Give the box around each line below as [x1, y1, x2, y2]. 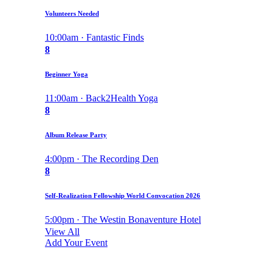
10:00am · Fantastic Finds [45, 32, 144, 43]
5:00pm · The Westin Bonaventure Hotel [45, 214, 201, 225]
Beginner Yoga [45, 70, 88, 78]
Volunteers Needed [45, 10, 99, 18]
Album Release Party [45, 131, 107, 139]
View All [45, 226, 80, 237]
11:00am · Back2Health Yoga [45, 93, 158, 104]
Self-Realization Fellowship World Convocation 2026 [45, 192, 200, 200]
